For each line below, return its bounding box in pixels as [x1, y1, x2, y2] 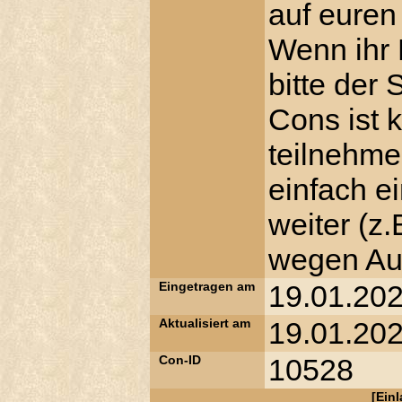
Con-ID [159, 353, 201, 367]
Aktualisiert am [159, 316, 250, 330]
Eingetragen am [159, 279, 255, 293]
